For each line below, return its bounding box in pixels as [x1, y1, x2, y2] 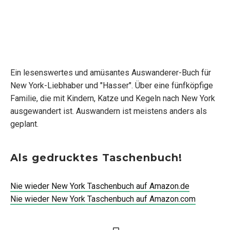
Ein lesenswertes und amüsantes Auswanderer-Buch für [10, 68, 211, 78]
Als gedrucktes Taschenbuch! [10, 151, 182, 164]
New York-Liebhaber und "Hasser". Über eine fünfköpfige [10, 81, 213, 91]
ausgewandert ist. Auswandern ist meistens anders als [10, 106, 207, 117]
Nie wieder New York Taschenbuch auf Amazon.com [10, 194, 196, 204]
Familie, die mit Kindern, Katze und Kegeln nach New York [10, 93, 215, 104]
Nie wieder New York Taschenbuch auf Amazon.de [10, 181, 189, 191]
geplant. [10, 119, 39, 129]
